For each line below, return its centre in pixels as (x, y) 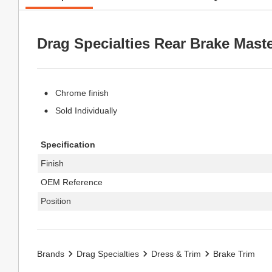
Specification (68, 144)
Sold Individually (86, 110)
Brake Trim (234, 253)
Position (56, 201)
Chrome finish (82, 93)
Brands (51, 253)
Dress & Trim (176, 253)
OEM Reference (72, 182)
